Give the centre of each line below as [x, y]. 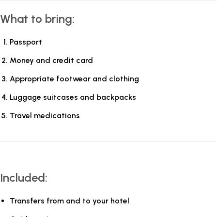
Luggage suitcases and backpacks [73, 97]
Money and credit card [51, 60]
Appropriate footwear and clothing [74, 79]
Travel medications [45, 116]
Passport [26, 42]
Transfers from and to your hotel [70, 201]
